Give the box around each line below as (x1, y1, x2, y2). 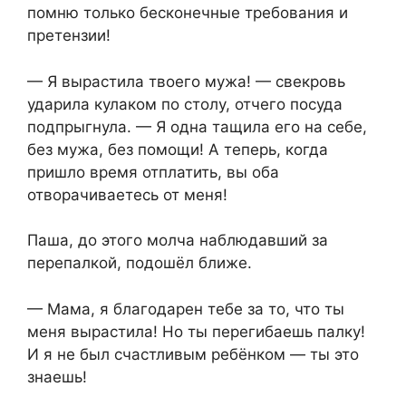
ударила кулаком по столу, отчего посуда (27, 94, 343, 113)
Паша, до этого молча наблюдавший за (27, 231, 328, 250)
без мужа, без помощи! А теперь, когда (27, 140, 328, 159)
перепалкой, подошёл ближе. (27, 254, 252, 273)
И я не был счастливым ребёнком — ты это (27, 344, 359, 363)
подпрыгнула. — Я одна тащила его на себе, (27, 117, 367, 136)
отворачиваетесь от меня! (27, 185, 227, 204)
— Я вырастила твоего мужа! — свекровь (27, 72, 345, 91)
